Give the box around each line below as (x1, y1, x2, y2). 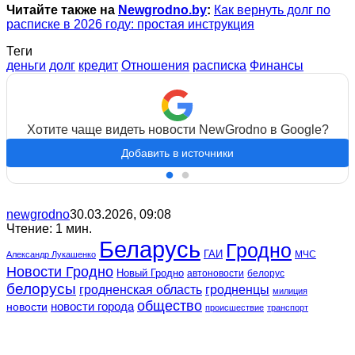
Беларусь (99, 235, 200, 262)
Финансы (250, 58, 303, 72)
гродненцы (205, 281, 269, 296)
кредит (78, 58, 118, 72)
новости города (51, 300, 134, 313)
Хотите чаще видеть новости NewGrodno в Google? (26, 122, 329, 136)
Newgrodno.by (118, 2, 207, 17)
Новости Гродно (6, 262, 113, 280)
